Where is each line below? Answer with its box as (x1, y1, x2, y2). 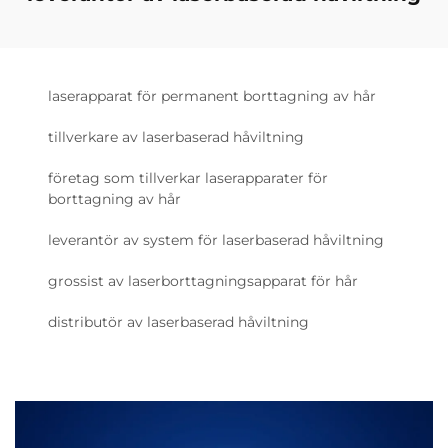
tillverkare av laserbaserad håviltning (48, 127, 304, 146)
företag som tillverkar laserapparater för (48, 168, 328, 187)
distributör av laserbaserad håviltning (48, 312, 309, 331)
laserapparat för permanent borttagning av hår (48, 86, 376, 105)
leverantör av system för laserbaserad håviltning (48, 230, 384, 249)
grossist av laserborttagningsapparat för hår (48, 271, 358, 290)
